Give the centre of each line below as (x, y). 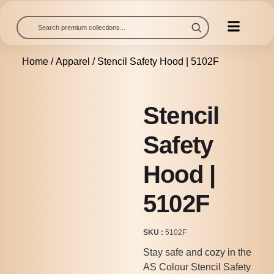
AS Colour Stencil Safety (197, 267)
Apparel (72, 61)
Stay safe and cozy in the (197, 252)
